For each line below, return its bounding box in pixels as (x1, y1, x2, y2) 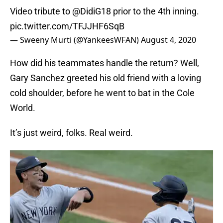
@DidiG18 (72, 6, 111, 17)
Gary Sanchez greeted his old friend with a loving (10, 73, 201, 84)
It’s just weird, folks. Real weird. (10, 127, 133, 138)
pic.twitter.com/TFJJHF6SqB (10, 21, 124, 32)
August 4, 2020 (141, 34, 196, 46)
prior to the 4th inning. (111, 6, 199, 17)
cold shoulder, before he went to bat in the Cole (10, 88, 195, 99)
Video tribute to (10, 6, 72, 17)
